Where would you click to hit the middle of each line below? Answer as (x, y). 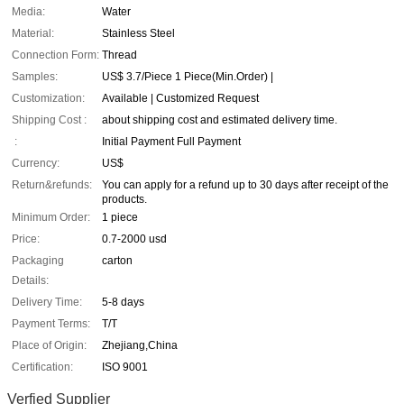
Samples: (35, 77)
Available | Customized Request (180, 99)
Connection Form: (55, 55)
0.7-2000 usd (134, 239)
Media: (28, 12)
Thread (119, 55)
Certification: (42, 367)
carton (117, 261)
